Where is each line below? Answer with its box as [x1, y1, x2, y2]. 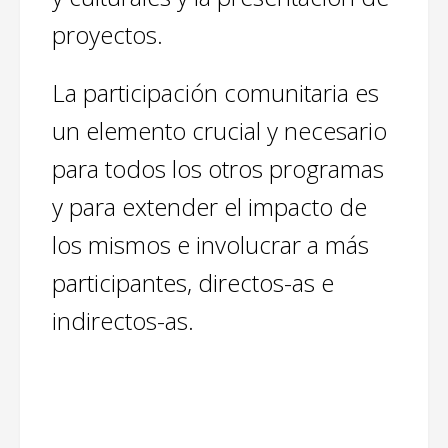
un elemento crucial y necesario [52, 114, 387, 148]
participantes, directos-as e [52, 266, 334, 300]
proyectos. [52, 18, 163, 52]
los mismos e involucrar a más [52, 228, 369, 262]
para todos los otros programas [52, 152, 384, 186]
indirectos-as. [52, 304, 194, 338]
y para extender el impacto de [52, 190, 367, 224]
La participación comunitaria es [52, 76, 379, 110]
